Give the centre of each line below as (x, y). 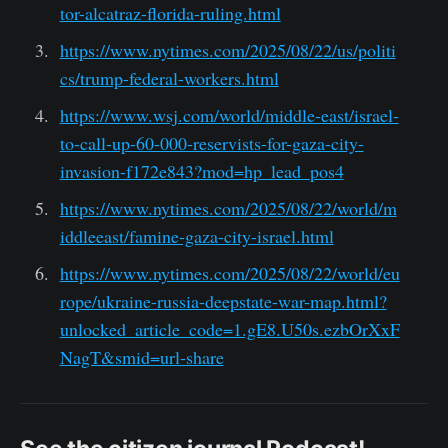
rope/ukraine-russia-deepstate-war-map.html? (223, 300)
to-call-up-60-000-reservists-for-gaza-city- (211, 142)
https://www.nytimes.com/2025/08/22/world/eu (229, 272)
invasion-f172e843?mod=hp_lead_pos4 (201, 170)
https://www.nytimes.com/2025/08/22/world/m (228, 207)
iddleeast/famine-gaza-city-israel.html (196, 235)
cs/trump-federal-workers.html (169, 77)
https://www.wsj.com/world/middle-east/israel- (229, 114)
